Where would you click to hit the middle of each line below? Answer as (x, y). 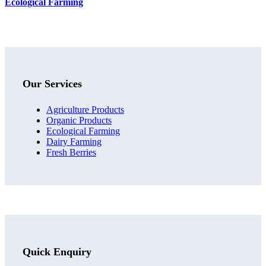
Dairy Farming (74, 142)
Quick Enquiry (57, 251)
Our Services (52, 84)
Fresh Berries (71, 153)
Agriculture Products (85, 110)
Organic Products (79, 121)
